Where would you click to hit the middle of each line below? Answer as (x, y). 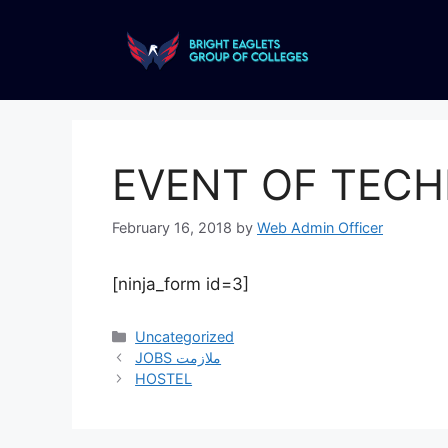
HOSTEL (164, 379)
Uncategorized (185, 337)
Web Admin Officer (320, 228)
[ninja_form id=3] (180, 284)
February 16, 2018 (172, 228)
